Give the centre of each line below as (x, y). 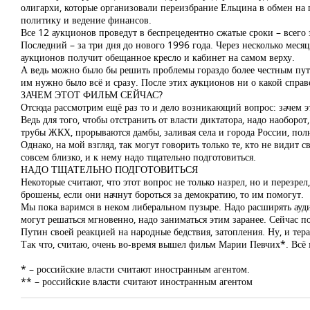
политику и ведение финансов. (86, 20)
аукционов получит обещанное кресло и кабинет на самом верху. (158, 57)
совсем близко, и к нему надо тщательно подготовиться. (138, 157)
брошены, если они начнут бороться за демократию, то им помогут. (162, 194)
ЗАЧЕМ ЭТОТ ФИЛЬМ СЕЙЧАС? (92, 94)
